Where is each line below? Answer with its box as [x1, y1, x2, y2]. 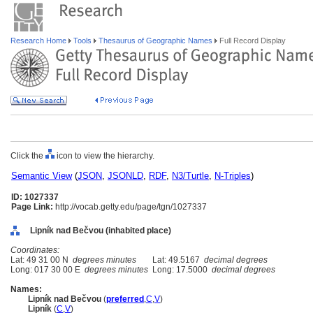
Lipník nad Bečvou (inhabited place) [30, 226, 171, 235]
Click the [10, 151, 45, 161]
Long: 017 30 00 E [10, 265, 85, 275]
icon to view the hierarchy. [54, 151, 154, 161]
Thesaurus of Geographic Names [96, 36, 214, 45]
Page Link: [11, 202, 53, 212]
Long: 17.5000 [148, 265, 212, 275]
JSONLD [108, 170, 143, 181]
